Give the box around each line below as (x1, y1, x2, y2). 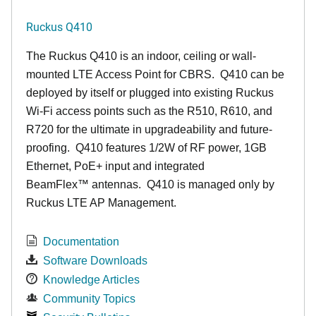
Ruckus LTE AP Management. (26, 197, 176, 209)
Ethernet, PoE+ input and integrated (26, 160, 205, 173)
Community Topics (43, 293, 135, 305)
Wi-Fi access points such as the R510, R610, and (26, 105, 272, 118)
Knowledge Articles (43, 274, 140, 286)
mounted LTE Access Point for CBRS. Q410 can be (26, 68, 284, 81)
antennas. (89, 178, 141, 191)
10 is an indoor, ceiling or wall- (104, 50, 256, 63)
